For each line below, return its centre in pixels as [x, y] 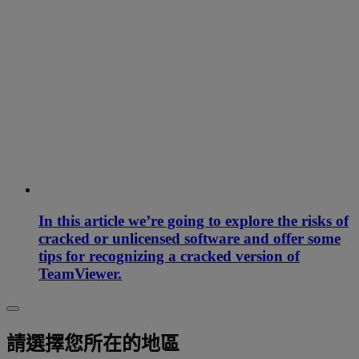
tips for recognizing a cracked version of [169, 256]
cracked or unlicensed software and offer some [190, 238]
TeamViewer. [80, 273]
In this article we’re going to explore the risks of [194, 220]
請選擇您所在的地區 [93, 344]
